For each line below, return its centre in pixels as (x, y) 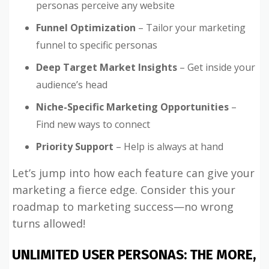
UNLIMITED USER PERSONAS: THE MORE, (134, 255)
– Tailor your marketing (191, 28)
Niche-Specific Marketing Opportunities (132, 107)
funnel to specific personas (97, 45)
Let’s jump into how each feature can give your (133, 173)
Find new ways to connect (93, 124)
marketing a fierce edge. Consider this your (124, 190)
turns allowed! (49, 223)
